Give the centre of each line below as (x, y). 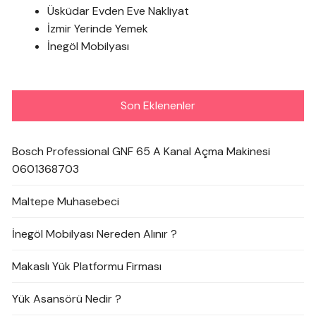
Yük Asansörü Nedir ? (67, 299)
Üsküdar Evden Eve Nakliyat (119, 11)
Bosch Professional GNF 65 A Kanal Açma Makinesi (141, 152)
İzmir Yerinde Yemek (98, 29)
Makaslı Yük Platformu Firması (87, 267)
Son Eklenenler (158, 106)
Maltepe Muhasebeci (66, 202)
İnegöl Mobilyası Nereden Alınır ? (95, 234)
